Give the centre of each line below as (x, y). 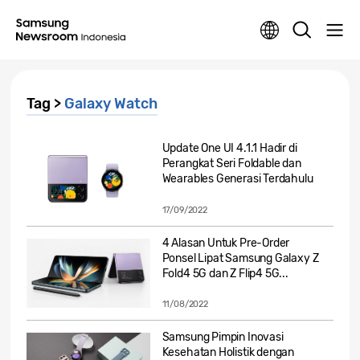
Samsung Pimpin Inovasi (223, 337)
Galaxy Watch (111, 104)
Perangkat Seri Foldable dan (231, 164)
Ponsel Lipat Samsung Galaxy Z (240, 258)
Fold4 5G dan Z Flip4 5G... (225, 273)
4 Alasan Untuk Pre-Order (226, 243)
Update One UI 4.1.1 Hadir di (229, 148)
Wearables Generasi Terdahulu (237, 179)
